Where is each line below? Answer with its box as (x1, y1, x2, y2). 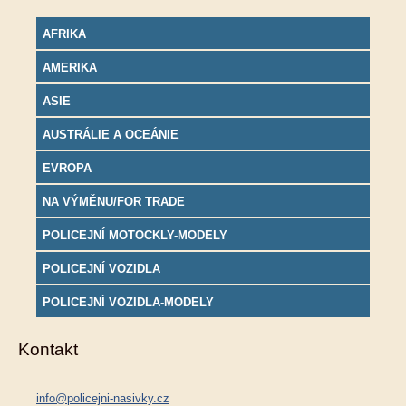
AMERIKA (43, 60, 97, 74)
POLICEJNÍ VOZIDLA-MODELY (43, 295, 214, 309)
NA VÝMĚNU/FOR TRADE (43, 194, 185, 208)
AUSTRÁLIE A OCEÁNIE (43, 127, 179, 141)
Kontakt (18, 339, 78, 359)
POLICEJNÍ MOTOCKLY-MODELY (43, 227, 227, 242)
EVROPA (43, 160, 92, 175)
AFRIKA (43, 26, 86, 41)
